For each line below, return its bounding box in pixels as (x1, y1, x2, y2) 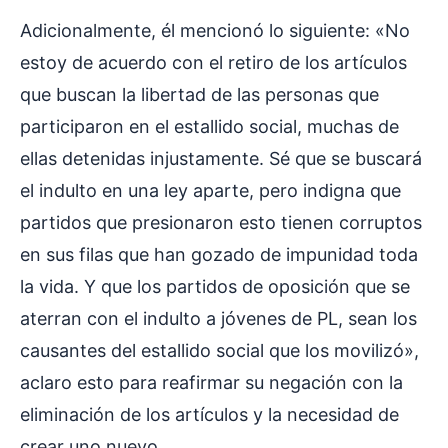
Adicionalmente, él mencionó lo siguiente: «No (20, 20, 410, 42)
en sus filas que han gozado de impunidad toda (20, 244, 418, 266)
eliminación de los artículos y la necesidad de (20, 404, 399, 426)
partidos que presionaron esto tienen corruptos (20, 212, 422, 234)
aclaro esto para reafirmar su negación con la (20, 372, 403, 394)
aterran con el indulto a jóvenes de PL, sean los (20, 308, 417, 330)
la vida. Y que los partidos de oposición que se (20, 276, 410, 298)
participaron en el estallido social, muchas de (20, 116, 399, 138)
